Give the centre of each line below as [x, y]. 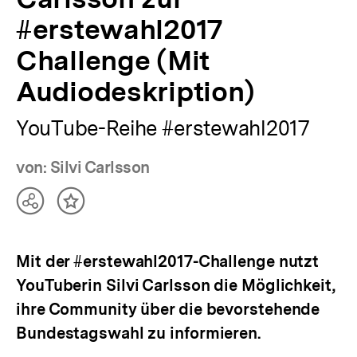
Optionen [62, 224]
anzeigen [60, 240]
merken [96, 224]
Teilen [50, 208]
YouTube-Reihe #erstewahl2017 [163, 128]
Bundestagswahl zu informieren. [138, 333]
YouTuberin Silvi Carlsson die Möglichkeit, [176, 286]
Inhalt [90, 208]
